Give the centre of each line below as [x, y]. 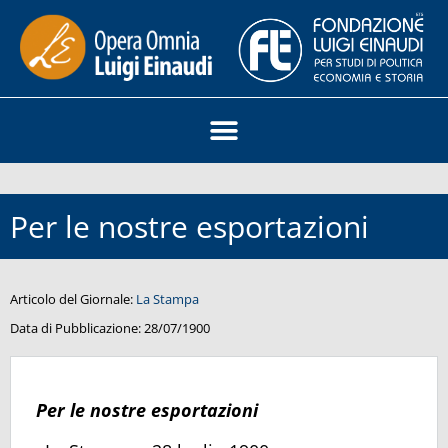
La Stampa [167, 299]
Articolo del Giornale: [73, 299]
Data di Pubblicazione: [77, 328]
